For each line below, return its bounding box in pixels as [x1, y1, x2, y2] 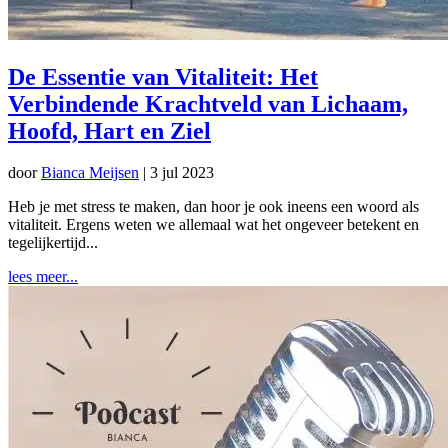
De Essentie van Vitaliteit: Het [8, 63, 318, 90]
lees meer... [8, 268, 78, 286]
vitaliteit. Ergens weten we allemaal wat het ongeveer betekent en [8, 216, 419, 234]
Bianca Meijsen [41, 164, 139, 182]
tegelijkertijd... [8, 234, 98, 252]
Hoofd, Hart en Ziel [8, 117, 211, 144]
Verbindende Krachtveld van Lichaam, [8, 90, 408, 117]
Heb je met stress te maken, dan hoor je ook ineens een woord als [8, 198, 419, 216]
